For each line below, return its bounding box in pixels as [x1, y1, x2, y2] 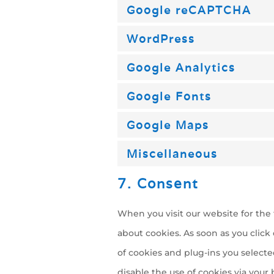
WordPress [127, 31, 195, 46]
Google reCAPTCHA [127, 2, 251, 17]
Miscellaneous [127, 146, 218, 161]
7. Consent [117, 175, 198, 192]
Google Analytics [127, 60, 235, 75]
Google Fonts [127, 89, 212, 103]
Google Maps [127, 117, 209, 132]
